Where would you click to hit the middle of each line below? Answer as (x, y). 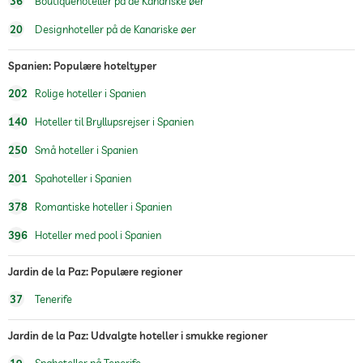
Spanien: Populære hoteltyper (82, 66)
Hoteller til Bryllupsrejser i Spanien (113, 122)
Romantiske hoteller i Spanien (102, 207)
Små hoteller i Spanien (85, 150)
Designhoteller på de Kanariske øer (114, 29)
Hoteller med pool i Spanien (97, 235)
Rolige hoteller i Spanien (89, 93)
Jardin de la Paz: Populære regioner (95, 271)
